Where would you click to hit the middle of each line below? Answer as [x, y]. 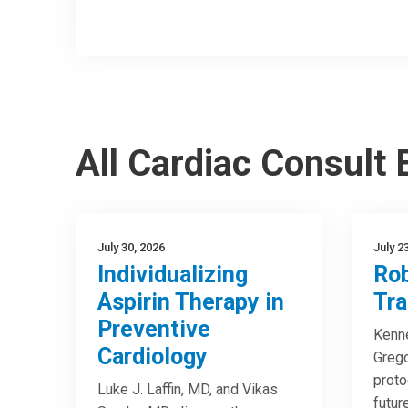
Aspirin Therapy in [191, 302]
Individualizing [173, 275]
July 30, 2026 [132, 247]
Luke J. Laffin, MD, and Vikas [188, 389]
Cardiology [153, 357]
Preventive [154, 329]
